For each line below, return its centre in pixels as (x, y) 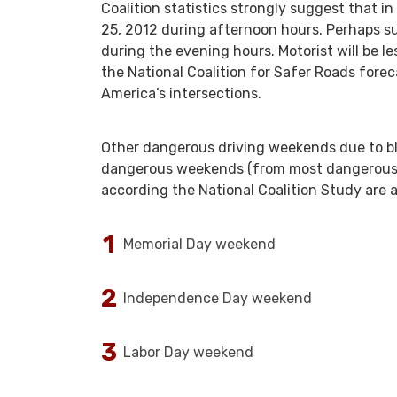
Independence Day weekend (218, 298)
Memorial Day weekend (199, 244)
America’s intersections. (181, 93)
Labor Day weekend (188, 352)
